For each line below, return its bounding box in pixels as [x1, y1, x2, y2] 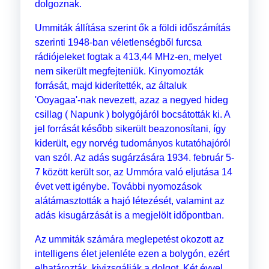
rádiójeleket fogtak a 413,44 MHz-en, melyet [34, 52, 222, 62]
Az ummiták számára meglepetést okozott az [34, 234, 224, 245]
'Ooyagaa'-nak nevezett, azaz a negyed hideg [34, 95, 228, 106]
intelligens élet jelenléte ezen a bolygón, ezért [34, 249, 229, 259]
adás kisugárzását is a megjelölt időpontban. [34, 210, 224, 221]
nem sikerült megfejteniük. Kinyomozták [34, 66, 204, 77]
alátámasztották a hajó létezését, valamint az [34, 196, 225, 207]
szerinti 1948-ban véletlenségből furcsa [34, 37, 202, 48]
